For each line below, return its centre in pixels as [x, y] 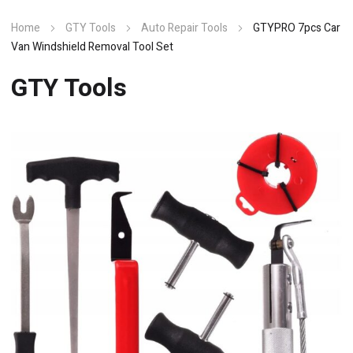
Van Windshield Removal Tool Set [92, 47]
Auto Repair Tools [184, 28]
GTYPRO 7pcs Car [297, 28]
